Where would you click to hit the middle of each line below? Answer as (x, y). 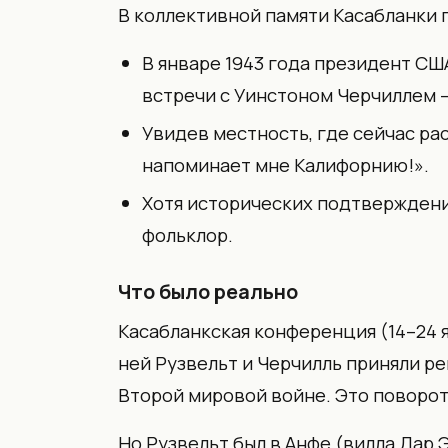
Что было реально (208, 291)
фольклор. (187, 234)
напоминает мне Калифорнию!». (285, 164)
